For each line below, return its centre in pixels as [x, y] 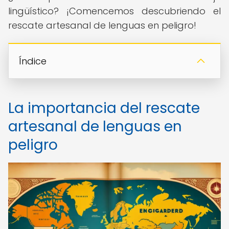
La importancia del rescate [104, 108]
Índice [33, 61]
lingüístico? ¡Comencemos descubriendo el [114, 11]
